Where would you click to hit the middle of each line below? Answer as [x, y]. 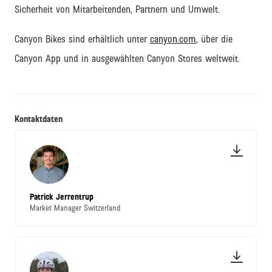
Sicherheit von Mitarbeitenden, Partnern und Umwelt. [117, 10]
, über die [214, 39]
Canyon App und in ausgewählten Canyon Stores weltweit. [127, 59]
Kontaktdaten [39, 119]
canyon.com [173, 39]
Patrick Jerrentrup [62, 197]
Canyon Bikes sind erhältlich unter [82, 39]
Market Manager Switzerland [75, 209]
